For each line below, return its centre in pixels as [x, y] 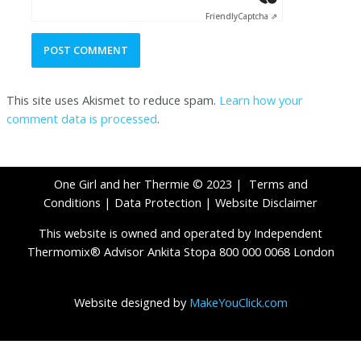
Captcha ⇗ [258, 16]
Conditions [72, 202]
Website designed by [130, 303]
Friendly [222, 16]
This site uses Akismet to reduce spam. [112, 100]
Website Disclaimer [266, 202]
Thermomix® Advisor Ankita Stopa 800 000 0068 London [180, 251]
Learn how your [261, 100]
